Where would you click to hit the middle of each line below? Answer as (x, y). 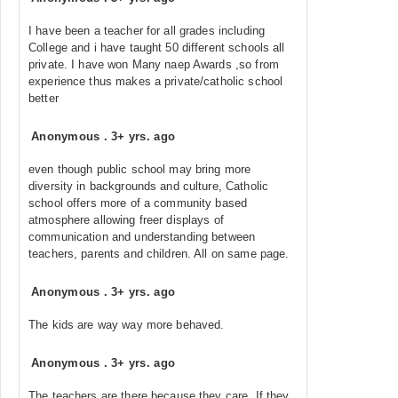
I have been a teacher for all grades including (147, 31)
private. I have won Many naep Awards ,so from (154, 64)
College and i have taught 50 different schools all (157, 48)
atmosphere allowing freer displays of (126, 220)
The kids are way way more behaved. (127, 325)
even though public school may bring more (140, 169)
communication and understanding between (142, 237)
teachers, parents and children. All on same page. (159, 254)
